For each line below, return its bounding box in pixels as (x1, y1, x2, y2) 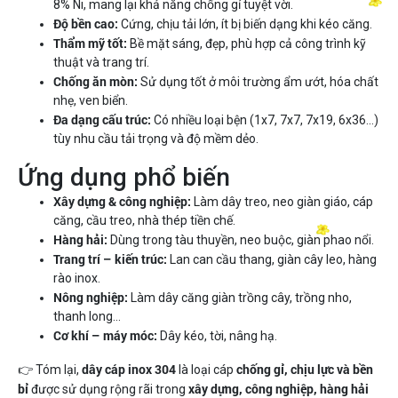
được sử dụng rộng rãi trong (28, 381, 188, 396)
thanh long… (53, 308, 121, 323)
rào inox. (53, 270, 100, 285)
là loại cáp (176, 362, 236, 377)
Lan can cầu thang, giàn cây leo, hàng (167, 251, 377, 267)
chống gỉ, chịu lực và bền (236, 360, 373, 378)
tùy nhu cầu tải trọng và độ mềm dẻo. (53, 131, 259, 146)
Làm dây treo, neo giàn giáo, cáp (191, 194, 373, 209)
